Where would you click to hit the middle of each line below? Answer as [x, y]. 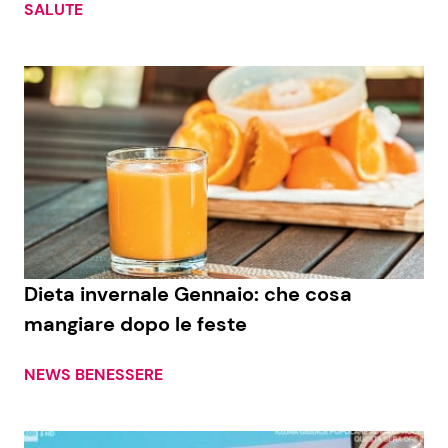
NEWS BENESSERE [93, 375]
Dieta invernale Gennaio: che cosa [188, 294]
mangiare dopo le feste [135, 324]
